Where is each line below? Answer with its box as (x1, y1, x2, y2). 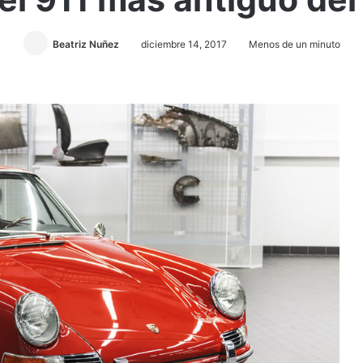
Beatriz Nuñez (52, 38, 119, 50)
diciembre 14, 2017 (140, 38, 227, 50)
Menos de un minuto (246, 38, 340, 50)
